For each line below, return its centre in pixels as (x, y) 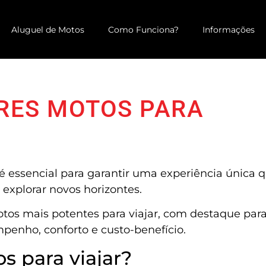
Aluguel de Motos (47, 29)
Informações (228, 29)
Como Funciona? (143, 29)
